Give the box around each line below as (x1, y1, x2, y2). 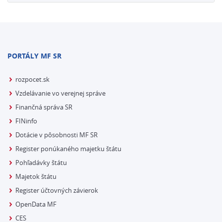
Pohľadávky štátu (15, 158, 67, 167)
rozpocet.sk (15, 75, 50, 84)
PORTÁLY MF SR (7, 51, 61, 60)
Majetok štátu (15, 172, 56, 181)
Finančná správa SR (15, 103, 72, 111)
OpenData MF (15, 200, 56, 209)
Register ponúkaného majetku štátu (15, 144, 121, 153)
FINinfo (15, 116, 37, 125)
